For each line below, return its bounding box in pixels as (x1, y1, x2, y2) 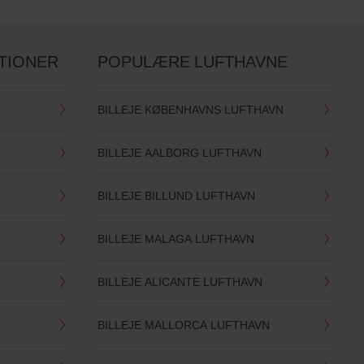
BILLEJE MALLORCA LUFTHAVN (97, 317, 270, 333)
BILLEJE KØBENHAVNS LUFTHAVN (97, 102, 284, 118)
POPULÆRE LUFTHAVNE (97, 50, 288, 73)
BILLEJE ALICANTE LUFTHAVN (97, 274, 262, 290)
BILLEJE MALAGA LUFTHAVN (97, 231, 254, 247)
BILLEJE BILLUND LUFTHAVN (97, 188, 255, 204)
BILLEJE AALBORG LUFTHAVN (97, 145, 262, 161)
